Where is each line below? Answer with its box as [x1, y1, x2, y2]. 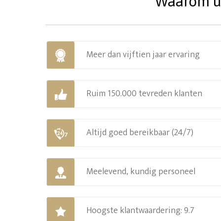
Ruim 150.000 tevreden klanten [86, 86, 202, 101]
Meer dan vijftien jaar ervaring [86, 47, 200, 62]
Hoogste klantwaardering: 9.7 [86, 203, 194, 218]
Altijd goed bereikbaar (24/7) [86, 125, 193, 140]
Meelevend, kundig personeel [86, 164, 195, 179]
